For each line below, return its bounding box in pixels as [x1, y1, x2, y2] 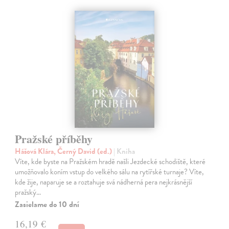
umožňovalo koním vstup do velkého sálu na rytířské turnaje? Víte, [15, 166, 204, 178]
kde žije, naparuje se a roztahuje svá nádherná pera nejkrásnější [15, 176, 193, 188]
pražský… [15, 187, 41, 198]
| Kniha [113, 146, 135, 157]
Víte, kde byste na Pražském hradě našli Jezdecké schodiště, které [15, 156, 206, 168]
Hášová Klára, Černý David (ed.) [15, 146, 114, 157]
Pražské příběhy [15, 130, 93, 148]
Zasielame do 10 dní [15, 198, 80, 211]
